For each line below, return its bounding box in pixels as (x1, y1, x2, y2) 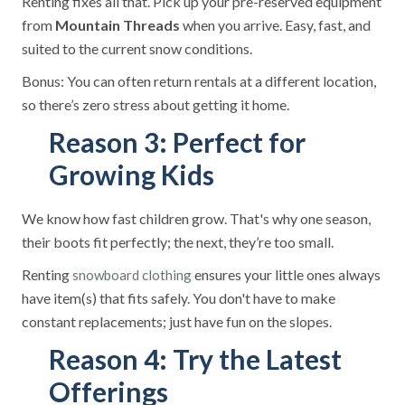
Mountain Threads (55, 16, 180, 33)
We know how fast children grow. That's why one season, (22, 210, 371, 227)
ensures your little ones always (192, 266, 381, 283)
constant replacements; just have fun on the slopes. (22, 313, 332, 330)
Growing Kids (49, 158, 214, 191)
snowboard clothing (72, 267, 192, 283)
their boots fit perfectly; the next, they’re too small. (22, 233, 334, 250)
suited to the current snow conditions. (22, 40, 255, 57)
